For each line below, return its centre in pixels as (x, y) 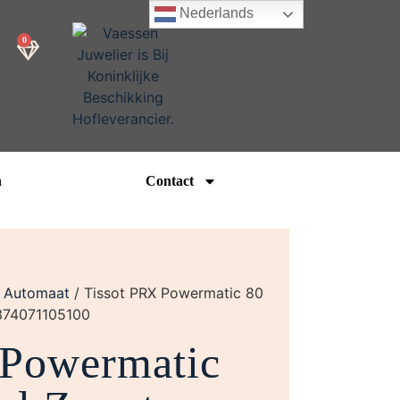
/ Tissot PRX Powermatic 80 (167, 293)
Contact (169, 181)
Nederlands (215, 13)
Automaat (37, 293)
